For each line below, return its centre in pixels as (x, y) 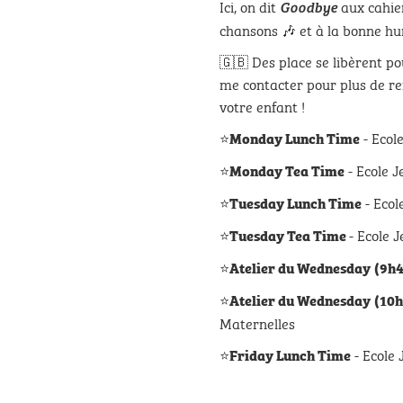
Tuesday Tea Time (289, 235)
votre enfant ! (262, 106)
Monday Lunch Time (295, 138)
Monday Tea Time (287, 170)
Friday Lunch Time (290, 354)
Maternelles (257, 322)
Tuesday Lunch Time (296, 202)
